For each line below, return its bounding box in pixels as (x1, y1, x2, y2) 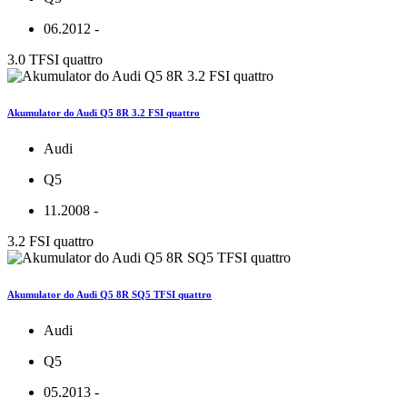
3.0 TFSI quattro (7, 52, 103, 68)
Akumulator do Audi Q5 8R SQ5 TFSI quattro (7, 289, 212, 301)
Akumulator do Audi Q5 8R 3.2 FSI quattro (7, 107, 200, 119)
